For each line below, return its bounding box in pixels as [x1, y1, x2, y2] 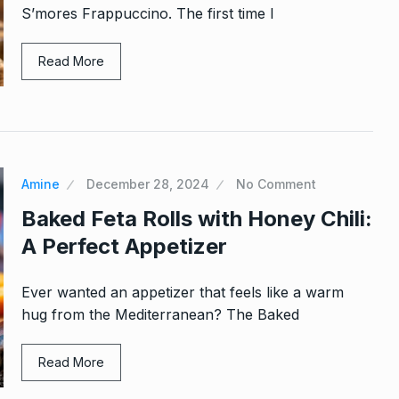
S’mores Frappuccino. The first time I [21, 4, 274, 23]
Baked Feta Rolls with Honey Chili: [21, 206, 372, 232]
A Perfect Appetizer [21, 233, 227, 260]
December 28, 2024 [86, 176, 209, 192]
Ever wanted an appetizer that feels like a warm [21, 283, 344, 302]
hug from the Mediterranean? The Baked [21, 305, 299, 324]
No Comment [236, 176, 316, 192]
